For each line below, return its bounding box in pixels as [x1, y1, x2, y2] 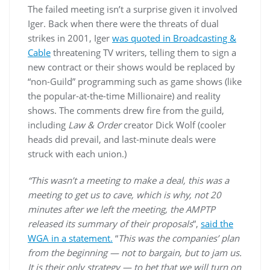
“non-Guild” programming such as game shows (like [28, 75, 242, 87]
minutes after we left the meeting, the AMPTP [28, 203, 215, 215]
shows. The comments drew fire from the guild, [28, 104, 224, 116]
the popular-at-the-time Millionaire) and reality [28, 90, 221, 102]
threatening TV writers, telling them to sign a [51, 46, 236, 58]
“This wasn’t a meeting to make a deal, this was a [28, 174, 229, 186]
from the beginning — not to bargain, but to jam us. [28, 246, 242, 259]
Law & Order [68, 119, 121, 131]
